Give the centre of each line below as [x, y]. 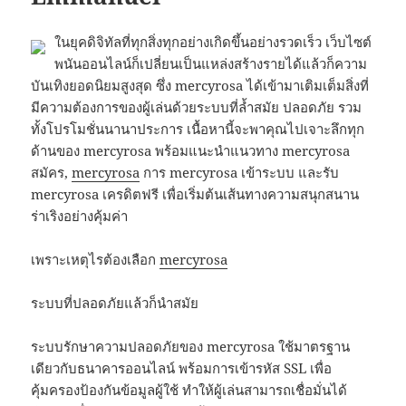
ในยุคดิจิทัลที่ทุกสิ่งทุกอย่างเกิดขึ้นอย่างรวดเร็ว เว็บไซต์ [213, 42]
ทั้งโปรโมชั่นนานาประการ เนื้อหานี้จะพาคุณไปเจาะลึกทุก [198, 129]
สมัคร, [52, 173]
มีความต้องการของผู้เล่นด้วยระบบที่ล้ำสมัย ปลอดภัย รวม [197, 107]
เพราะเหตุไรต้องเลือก [96, 260]
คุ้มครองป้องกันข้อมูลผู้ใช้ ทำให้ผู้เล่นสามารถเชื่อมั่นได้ [189, 390]
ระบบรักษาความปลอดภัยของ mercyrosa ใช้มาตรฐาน [191, 347]
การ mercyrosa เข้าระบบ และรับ [240, 173]
